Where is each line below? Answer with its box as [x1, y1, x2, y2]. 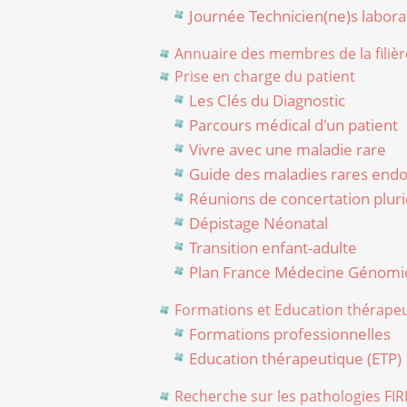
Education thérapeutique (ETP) [188, 348, 402, 370]
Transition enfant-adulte [188, 237, 357, 259]
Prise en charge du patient [174, 66, 355, 87]
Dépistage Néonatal [188, 213, 328, 234]
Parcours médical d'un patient [188, 114, 398, 136]
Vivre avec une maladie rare [188, 139, 386, 161]
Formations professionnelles [188, 323, 391, 345]
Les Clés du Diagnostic [188, 90, 345, 112]
